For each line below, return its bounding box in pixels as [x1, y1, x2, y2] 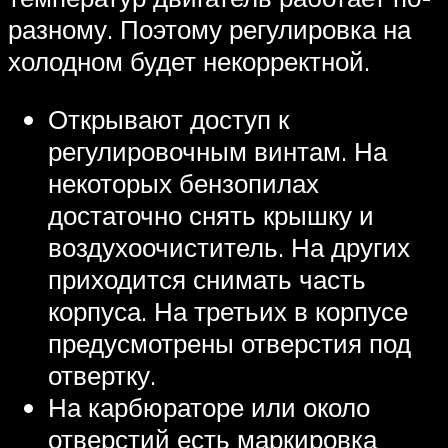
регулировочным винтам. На [48, 134, 387, 167]
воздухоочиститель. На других [48, 230, 410, 263]
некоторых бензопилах [48, 166, 319, 199]
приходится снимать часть [48, 262, 366, 295]
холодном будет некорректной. [8, 45, 370, 77]
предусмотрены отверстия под [48, 326, 411, 359]
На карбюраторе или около [48, 390, 370, 423]
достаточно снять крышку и [48, 198, 374, 231]
